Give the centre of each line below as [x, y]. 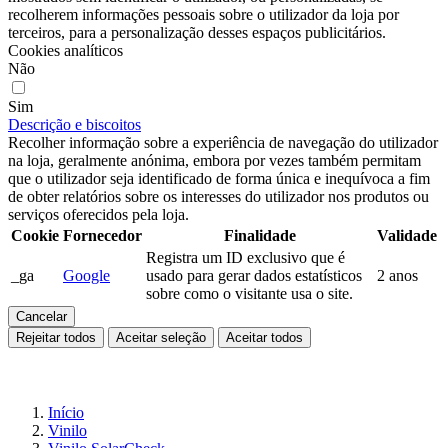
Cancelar [41, 316]
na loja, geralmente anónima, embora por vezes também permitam [214, 160]
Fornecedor [102, 235]
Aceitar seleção [161, 337]
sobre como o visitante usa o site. [249, 293]
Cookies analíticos [65, 50]
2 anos [397, 275]
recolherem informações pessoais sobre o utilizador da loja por [203, 14]
